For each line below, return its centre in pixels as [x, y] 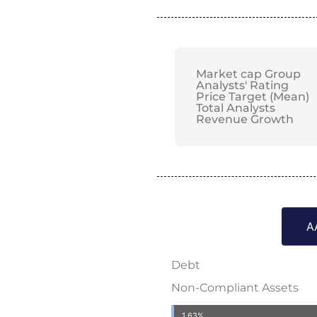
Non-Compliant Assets [235, 288]
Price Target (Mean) [253, 97]
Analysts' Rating [242, 86]
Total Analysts [236, 108]
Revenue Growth [245, 120]
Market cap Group [248, 74]
